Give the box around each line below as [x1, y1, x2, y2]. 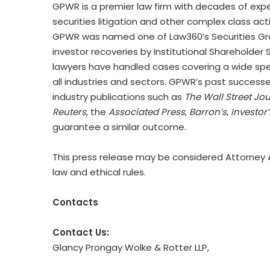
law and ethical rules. [52, 166, 146, 179]
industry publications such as [52, 90, 184, 104]
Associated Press [108, 105, 185, 119]
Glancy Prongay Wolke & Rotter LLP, [52, 241, 209, 254]
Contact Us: [52, 226, 109, 239]
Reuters [52, 105, 86, 119]
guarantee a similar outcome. [52, 121, 186, 134]
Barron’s [189, 105, 227, 119]
